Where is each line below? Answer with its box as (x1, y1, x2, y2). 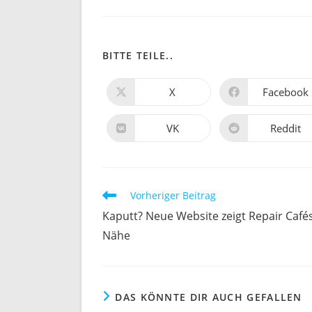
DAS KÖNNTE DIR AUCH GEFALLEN (115, 290, 302, 304)
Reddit (270, 120, 301, 135)
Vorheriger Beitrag (130, 189, 216, 202)
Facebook (262, 84, 309, 99)
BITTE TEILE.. (102, 49, 173, 62)
